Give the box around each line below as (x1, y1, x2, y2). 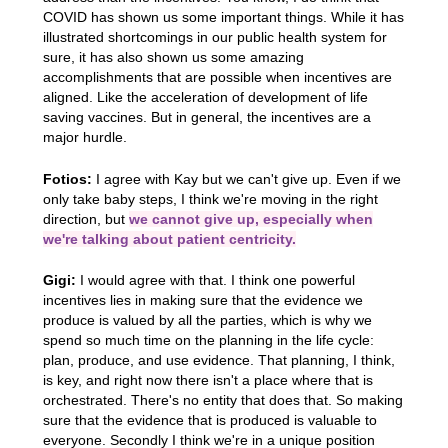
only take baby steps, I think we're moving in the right (42, 190, 378, 207)
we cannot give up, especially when (128, 210, 373, 227)
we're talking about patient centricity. (42, 230, 296, 247)
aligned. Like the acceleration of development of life (42, 88, 368, 105)
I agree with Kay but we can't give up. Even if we (91, 170, 401, 187)
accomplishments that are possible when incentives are (42, 68, 392, 85)
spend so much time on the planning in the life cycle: (42, 332, 374, 349)
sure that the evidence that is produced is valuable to (42, 412, 377, 429)
